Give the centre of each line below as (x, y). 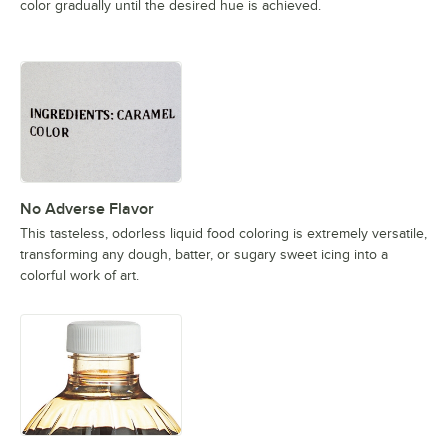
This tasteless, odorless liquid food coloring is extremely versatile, (223, 234)
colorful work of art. (79, 276)
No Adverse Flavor (87, 209)
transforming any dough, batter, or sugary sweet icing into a (204, 255)
